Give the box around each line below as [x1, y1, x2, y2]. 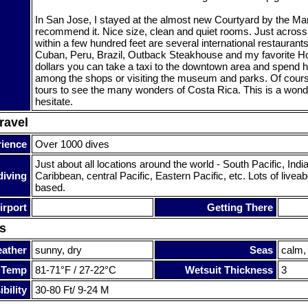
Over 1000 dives [35, 137, 109, 150]
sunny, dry [35, 243, 82, 256]
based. [35, 181, 65, 193]
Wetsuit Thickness [185, 263, 273, 276]
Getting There [207, 201, 273, 213]
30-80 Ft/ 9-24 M [35, 283, 109, 296]
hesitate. [35, 95, 73, 107]
